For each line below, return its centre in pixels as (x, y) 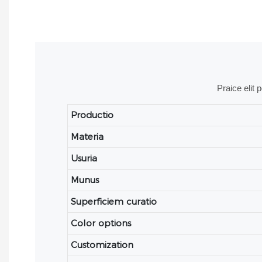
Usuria (84, 158)
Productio (92, 115)
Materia (87, 137)
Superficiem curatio (114, 202)
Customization (102, 245)
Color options (101, 223)
